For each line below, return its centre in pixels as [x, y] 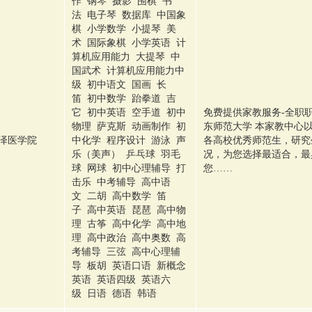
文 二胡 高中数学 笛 [119, 196]
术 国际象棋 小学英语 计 [129, 43]
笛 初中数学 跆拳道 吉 [124, 99]
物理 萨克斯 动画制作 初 [129, 126]
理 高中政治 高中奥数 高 [129, 238]
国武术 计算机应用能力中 [128, 71]
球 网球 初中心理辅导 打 [129, 168]
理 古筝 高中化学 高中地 [129, 224]
